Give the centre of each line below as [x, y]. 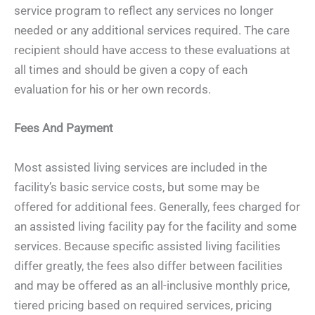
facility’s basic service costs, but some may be [137, 187]
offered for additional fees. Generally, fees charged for [157, 207]
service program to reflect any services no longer [144, 11]
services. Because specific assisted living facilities [147, 246]
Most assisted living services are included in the [141, 168]
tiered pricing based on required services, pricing [143, 306]
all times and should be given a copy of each [131, 70]
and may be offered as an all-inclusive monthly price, [152, 286]
